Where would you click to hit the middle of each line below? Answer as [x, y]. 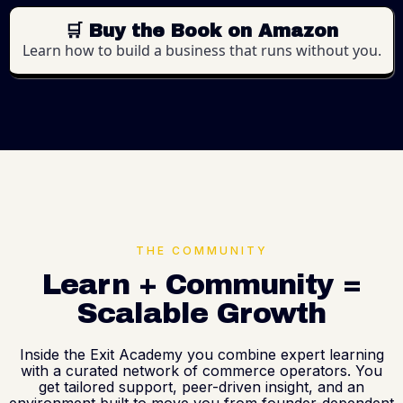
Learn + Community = [201, 284]
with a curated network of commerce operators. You [201, 370]
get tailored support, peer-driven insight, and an [201, 386]
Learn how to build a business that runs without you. [201, 50]
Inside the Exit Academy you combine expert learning [201, 354]
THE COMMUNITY [201, 250]
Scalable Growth [201, 313]
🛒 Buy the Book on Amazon [201, 30]
